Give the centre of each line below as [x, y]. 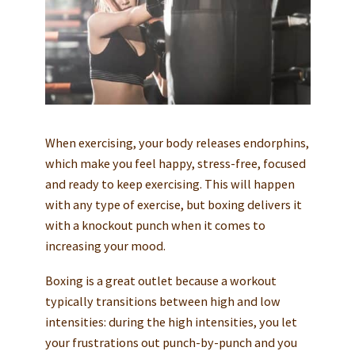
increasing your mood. [105, 246]
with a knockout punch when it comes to [155, 225]
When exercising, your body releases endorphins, [177, 143]
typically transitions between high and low [162, 302]
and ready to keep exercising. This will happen [170, 184]
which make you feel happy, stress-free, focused [175, 164]
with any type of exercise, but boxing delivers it [173, 205]
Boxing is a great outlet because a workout [160, 281]
